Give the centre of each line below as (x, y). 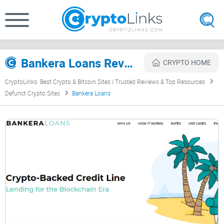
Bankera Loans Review (128, 63)
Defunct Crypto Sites (32, 93)
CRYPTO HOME (187, 62)
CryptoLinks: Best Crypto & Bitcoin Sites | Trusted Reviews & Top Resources (105, 82)
